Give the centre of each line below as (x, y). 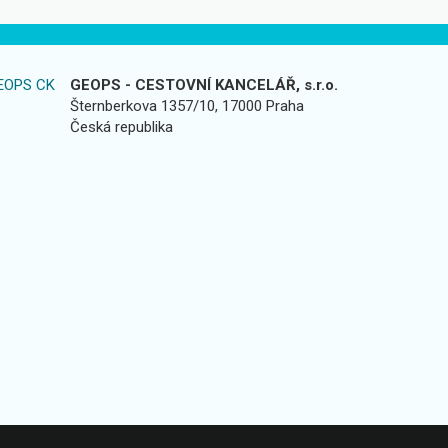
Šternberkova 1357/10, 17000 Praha (187, 105)
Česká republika (121, 126)
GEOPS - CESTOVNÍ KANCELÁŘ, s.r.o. (204, 84)
